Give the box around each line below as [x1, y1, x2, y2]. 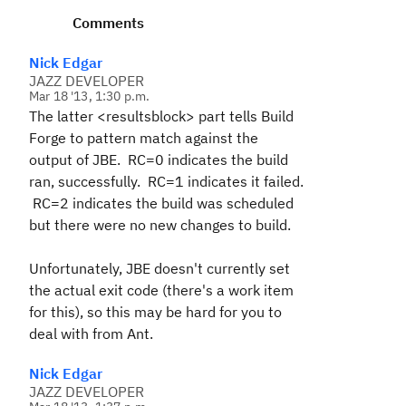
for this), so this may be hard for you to [29, 303, 282, 321]
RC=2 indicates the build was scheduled [29, 194, 294, 212]
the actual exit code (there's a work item [29, 281, 294, 299]
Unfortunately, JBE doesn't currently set [29, 259, 290, 277]
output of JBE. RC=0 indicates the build [29, 150, 288, 169]
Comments [72, 14, 144, 32]
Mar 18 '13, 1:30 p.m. [29, 88, 150, 104]
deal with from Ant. [29, 324, 153, 343]
